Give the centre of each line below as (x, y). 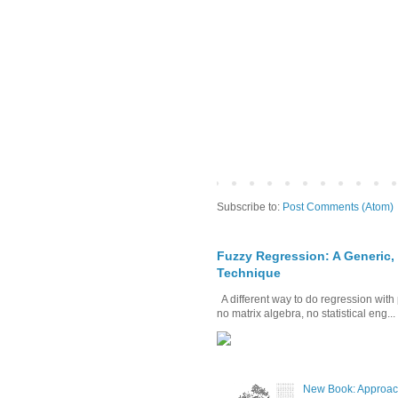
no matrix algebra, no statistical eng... (306, 313)
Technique (249, 272)
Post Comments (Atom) (338, 207)
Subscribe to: (250, 207)
